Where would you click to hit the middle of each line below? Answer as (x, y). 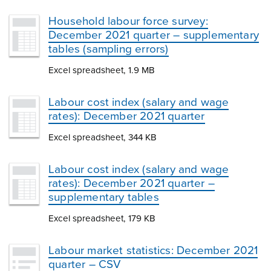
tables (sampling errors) (109, 49)
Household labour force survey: (128, 21)
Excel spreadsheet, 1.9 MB (102, 70)
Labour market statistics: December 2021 (153, 250)
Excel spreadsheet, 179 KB (102, 218)
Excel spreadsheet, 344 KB (103, 137)
